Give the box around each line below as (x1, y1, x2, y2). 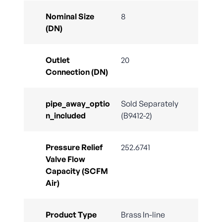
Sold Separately (121, 99, 178, 109)
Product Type (46, 210, 97, 220)
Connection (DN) (46, 67, 108, 77)
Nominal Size (46, 11, 94, 22)
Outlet (46, 55, 70, 65)
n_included (46, 111, 86, 121)
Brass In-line (121, 210, 165, 220)
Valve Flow (46, 154, 85, 165)
